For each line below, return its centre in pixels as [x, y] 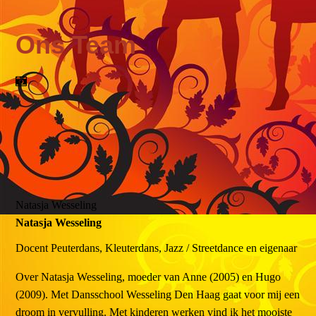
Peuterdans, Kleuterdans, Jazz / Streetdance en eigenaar [174, 248]
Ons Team [76, 44]
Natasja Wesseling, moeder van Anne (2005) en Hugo [161, 277]
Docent [34, 248]
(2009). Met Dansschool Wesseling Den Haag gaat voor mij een [158, 295]
